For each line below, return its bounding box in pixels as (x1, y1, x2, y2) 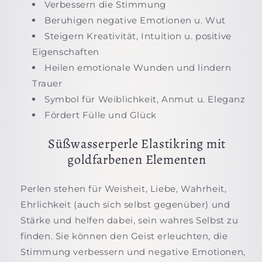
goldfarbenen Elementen (67, 150, 206, 168)
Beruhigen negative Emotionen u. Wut (44, 15, 226, 26)
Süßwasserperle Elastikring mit (47, 135, 226, 153)
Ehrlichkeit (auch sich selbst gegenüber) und (20, 198, 230, 210)
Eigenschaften (32, 46, 99, 58)
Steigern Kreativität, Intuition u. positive (44, 30, 232, 42)
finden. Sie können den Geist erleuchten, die (20, 230, 228, 242)
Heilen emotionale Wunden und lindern (44, 62, 232, 74)
